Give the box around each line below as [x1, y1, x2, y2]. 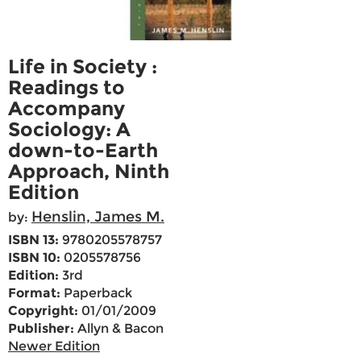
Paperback [60, 285, 132, 301]
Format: [8, 285, 60, 301]
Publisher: [8, 321, 74, 337]
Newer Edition [8, 338, 100, 355]
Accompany [8, 97, 125, 121]
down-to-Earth [8, 139, 158, 163]
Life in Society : [8, 55, 157, 79]
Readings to [8, 76, 125, 100]
